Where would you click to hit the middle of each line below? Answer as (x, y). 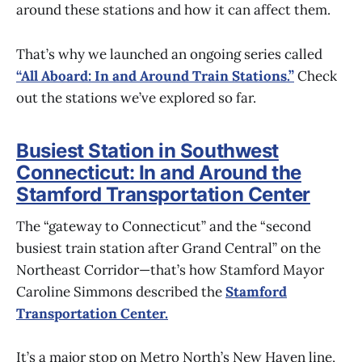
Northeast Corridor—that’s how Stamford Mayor (170, 270)
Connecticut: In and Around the (159, 172)
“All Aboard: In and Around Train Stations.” (155, 76)
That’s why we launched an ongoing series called (169, 54)
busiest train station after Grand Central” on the (168, 248)
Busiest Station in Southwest (147, 150)
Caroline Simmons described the (121, 292)
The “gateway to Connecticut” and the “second (164, 227)
